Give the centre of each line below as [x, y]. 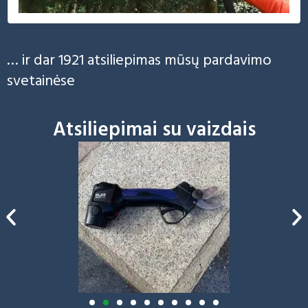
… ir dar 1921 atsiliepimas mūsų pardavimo [139, 61]
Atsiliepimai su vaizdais [154, 130]
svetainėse [41, 82]
